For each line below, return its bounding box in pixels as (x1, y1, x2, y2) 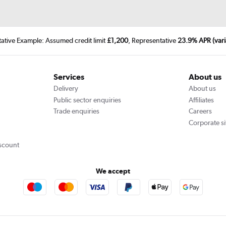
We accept (96, 166, 130, 175)
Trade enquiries (53, 107, 99, 116)
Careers (189, 107, 212, 116)
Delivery (53, 84, 78, 93)
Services (53, 72, 84, 82)
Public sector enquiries (53, 95, 121, 104)
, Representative (128, 36, 178, 45)
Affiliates (189, 95, 214, 104)
